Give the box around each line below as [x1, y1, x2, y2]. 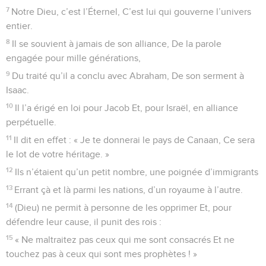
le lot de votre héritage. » [6, 149, 109, 159]
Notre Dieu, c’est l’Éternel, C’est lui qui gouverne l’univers [11, 7, 252, 17]
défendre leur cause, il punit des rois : [6, 217, 161, 227]
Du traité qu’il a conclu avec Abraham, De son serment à [12, 71, 245, 81]
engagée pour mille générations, [6, 53, 141, 63]
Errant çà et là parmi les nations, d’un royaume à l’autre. [14, 185, 243, 195]
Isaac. [6, 85, 29, 95]
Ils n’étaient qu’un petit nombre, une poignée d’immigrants [15, 167, 259, 177]
